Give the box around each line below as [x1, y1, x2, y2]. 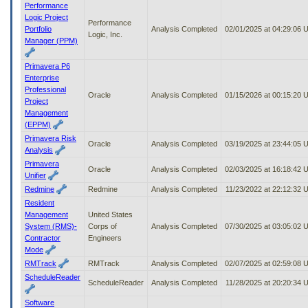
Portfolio [25, 24, 52, 33]
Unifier [25, 170, 46, 179]
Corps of [88, 221, 117, 230]
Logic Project [25, 12, 68, 21]
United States [88, 210, 133, 219]
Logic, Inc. [88, 30, 122, 38]
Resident [25, 198, 54, 207]
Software [25, 298, 54, 307]
